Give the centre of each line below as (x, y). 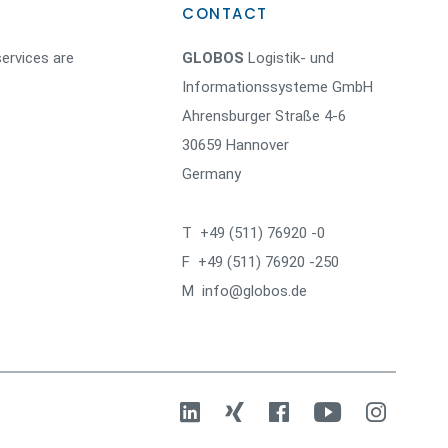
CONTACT (225, 13)
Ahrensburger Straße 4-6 (264, 116)
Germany (211, 174)
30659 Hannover (235, 145)
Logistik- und (289, 58)
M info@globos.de (244, 291)
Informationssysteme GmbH (277, 87)
